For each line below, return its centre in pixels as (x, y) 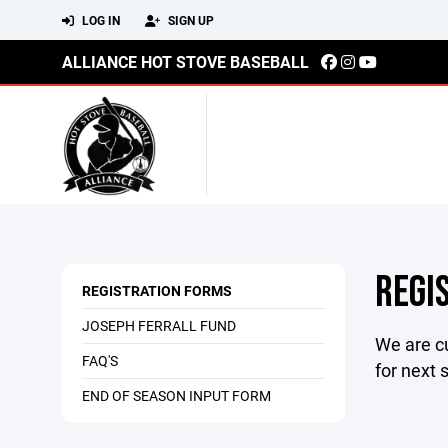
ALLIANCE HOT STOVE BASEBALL (185, 61)
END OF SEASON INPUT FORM (176, 395)
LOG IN (99, 20)
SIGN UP (189, 20)
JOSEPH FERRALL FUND (159, 325)
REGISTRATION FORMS (157, 290)
